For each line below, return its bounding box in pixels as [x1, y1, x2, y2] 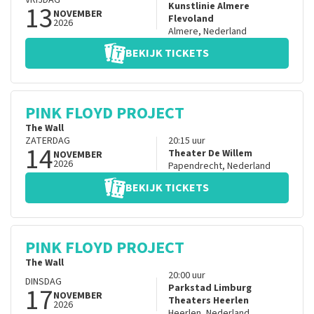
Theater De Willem [168, 146, 252, 161]
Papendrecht [168, 159, 222, 174]
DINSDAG [25, 275, 62, 289]
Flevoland [168, 12, 214, 27]
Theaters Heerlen [168, 294, 249, 308]
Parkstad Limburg [168, 281, 252, 296]
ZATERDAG [25, 134, 70, 149]
